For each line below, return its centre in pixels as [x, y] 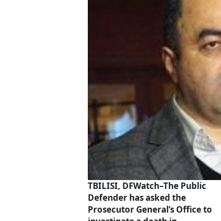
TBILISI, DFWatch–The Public [147, 185]
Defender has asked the [137, 197]
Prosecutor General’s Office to [150, 209]
